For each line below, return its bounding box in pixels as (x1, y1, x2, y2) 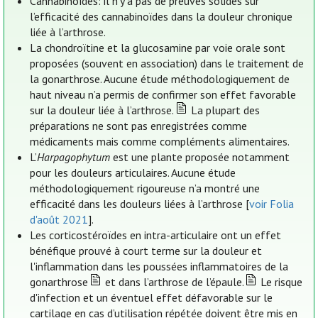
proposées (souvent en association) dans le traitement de (30, 56, 305, 71)
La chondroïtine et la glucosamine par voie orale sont (30, 40, 286, 55)
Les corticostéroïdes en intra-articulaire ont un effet (30, 228, 282, 243)
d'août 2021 (30, 212, 89, 227)
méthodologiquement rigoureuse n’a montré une (30, 181, 261, 196)
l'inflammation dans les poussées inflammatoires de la (30, 259, 289, 274)
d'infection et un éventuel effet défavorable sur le (30, 290, 273, 305)
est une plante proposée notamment (110, 150, 290, 165)
